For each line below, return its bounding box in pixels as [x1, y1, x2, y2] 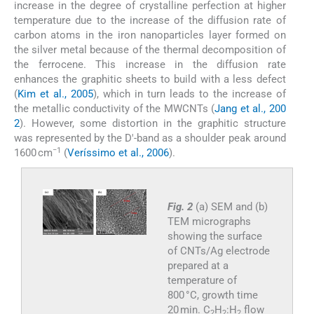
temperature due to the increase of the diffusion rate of [14, 14, 286, 27]
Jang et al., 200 [214, 102, 286, 116]
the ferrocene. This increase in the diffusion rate [14, 58, 286, 71]
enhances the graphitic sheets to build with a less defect [14, 73, 286, 86]
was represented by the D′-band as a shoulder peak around [14, 132, 286, 145]
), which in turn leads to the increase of [93, 88, 286, 101]
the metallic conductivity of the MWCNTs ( [14, 102, 215, 116]
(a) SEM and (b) [195, 200, 268, 214]
